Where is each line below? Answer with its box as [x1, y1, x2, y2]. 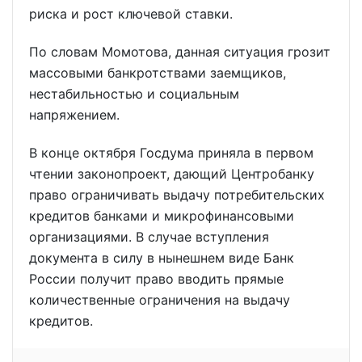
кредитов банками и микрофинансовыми [29, 208, 294, 225]
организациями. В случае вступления [29, 229, 269, 246]
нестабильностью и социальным [29, 86, 239, 103]
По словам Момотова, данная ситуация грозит [29, 44, 330, 61]
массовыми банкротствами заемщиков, [29, 65, 286, 82]
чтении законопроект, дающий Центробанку [29, 166, 314, 183]
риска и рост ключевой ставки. [29, 6, 233, 23]
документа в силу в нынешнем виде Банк [29, 250, 294, 267]
